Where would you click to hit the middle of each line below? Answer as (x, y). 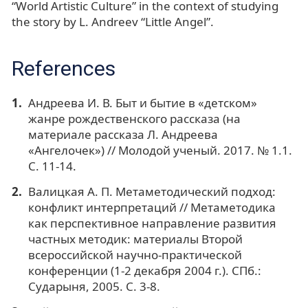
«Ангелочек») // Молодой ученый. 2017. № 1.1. (160, 151)
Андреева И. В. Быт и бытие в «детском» (142, 103)
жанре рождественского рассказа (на (134, 119)
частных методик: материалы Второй (135, 239)
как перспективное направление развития (152, 223)
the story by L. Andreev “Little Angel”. (113, 22)
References (64, 69)
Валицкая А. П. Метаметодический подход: (152, 191)
